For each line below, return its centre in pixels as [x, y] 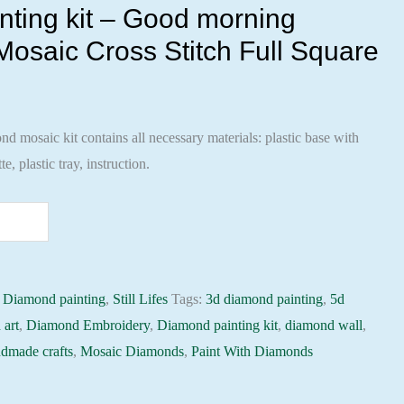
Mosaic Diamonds [133, 351]
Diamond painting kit [218, 325]
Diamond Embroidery [88, 325]
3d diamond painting [265, 299]
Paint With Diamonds [252, 351]
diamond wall [324, 325]
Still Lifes [141, 299]
